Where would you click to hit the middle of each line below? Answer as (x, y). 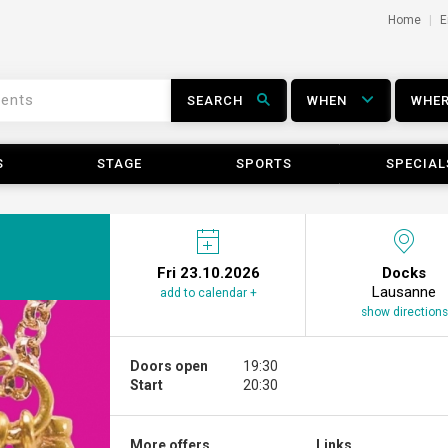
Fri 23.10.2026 (208, 273)
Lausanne (404, 292)
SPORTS (264, 163)
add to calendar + (208, 293)
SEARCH (215, 100)
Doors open (169, 366)
